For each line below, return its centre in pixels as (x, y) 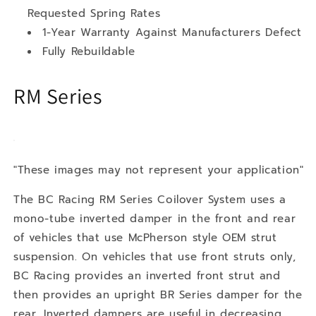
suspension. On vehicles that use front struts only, (155, 256)
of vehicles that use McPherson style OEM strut (145, 237)
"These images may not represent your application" (159, 170)
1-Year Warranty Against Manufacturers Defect (172, 32)
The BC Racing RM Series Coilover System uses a (150, 199)
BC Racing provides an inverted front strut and (147, 275)
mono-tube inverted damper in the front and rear (155, 218)
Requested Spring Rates (94, 13)
